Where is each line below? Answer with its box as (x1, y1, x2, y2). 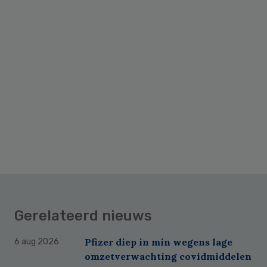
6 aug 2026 (14, 236, 59, 247)
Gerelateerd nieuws (14, 207, 152, 224)
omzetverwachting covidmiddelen (85, 250, 252, 262)
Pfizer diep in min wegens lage (85, 235, 232, 248)
